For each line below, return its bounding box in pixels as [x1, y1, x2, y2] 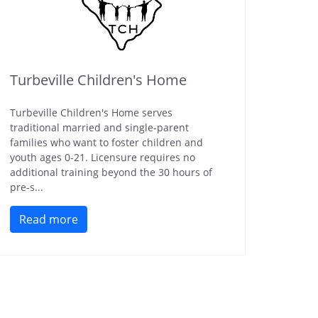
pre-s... [10, 180, 43, 194]
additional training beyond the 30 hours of [10, 165, 212, 179]
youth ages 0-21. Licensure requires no [10, 150, 195, 164]
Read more [19, 212, 78, 227]
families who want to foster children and [10, 136, 203, 149]
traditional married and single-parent [10, 121, 189, 134]
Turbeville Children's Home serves [10, 106, 172, 119]
